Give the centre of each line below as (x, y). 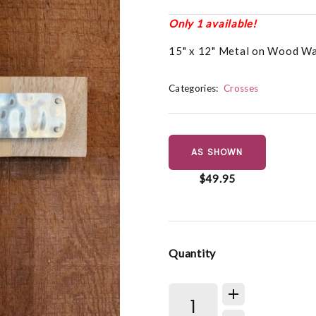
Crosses (241, 89)
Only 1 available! (213, 24)
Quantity (192, 253)
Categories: (194, 89)
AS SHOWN (217, 152)
